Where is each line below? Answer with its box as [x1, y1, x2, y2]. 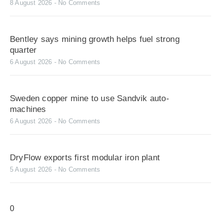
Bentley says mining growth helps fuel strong [10, 34, 180, 44]
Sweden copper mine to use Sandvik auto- [10, 93, 169, 103]
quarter [10, 45, 37, 55]
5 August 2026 [10, 165, 54, 173]
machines [10, 104, 46, 114]
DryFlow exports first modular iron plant [10, 152, 160, 162]
